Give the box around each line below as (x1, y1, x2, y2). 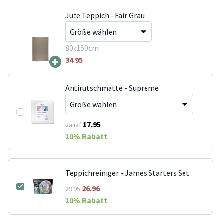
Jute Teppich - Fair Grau (65, 10, 145, 20)
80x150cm (65, 42, 99, 53)
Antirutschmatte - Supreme (65, 82, 159, 93)
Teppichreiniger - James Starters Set (65, 167, 190, 178)
